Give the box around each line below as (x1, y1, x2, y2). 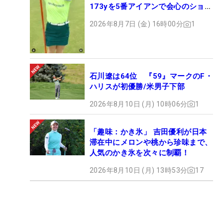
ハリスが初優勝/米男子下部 (90, 82, 185, 91)
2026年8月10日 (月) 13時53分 (90, 166, 188, 174)
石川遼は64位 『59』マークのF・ (90, 71, 213, 81)
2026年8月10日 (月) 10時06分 (90, 100, 188, 108)
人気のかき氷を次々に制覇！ (90, 148, 190, 157)
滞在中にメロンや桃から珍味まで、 (90, 137, 213, 147)
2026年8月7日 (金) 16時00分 (90, 20, 183, 28)
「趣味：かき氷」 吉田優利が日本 (90, 127, 207, 136)
